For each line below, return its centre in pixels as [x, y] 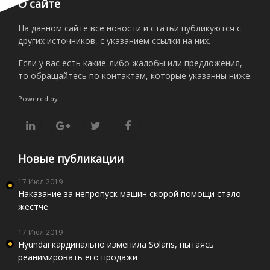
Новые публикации [71, 158]
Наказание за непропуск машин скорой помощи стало [130, 193]
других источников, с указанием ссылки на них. [114, 40]
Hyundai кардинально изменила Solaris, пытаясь [116, 244]
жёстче [33, 206]
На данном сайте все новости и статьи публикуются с [130, 28]
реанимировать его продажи [78, 257]
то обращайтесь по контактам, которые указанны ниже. [135, 75]
